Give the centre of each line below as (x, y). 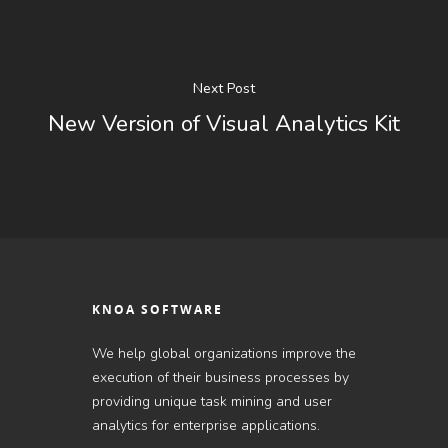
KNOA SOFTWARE (157, 309)
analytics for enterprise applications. (206, 425)
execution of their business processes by (220, 377)
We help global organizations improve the (224, 353)
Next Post (224, 89)
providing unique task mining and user (212, 401)
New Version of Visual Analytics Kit (224, 124)
